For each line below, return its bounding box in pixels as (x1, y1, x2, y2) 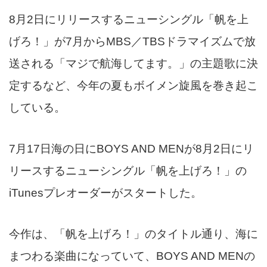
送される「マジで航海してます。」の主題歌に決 (9, 57, 258, 70)
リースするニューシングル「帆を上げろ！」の (9, 164, 247, 178)
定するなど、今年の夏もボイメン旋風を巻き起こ (9, 79, 258, 92)
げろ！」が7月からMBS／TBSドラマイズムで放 (9, 35, 256, 48)
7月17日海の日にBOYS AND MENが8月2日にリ (9, 142, 254, 156)
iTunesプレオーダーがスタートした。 (9, 187, 202, 200)
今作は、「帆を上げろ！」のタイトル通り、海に (9, 228, 258, 241)
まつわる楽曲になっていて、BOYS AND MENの (9, 250, 255, 263)
